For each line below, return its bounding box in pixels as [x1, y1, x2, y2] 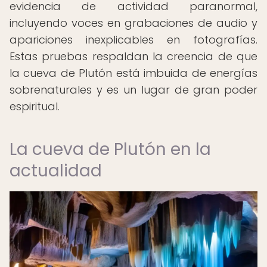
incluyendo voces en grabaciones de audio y [10, 15, 257, 30]
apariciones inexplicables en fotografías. [10, 32, 257, 47]
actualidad [10, 159, 102, 182]
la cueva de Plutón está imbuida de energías [10, 66, 257, 80]
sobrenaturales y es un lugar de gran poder [10, 82, 257, 97]
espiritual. [10, 99, 60, 114]
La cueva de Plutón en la [10, 138, 211, 161]
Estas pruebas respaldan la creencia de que [10, 49, 257, 64]
